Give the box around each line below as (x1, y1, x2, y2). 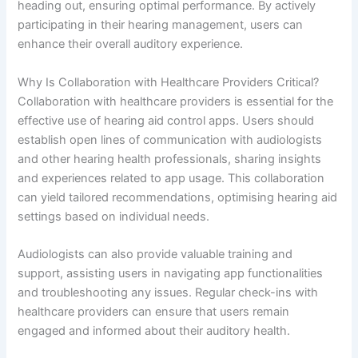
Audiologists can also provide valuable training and (18, 247, 293, 262)
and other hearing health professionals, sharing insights (18, 151, 322, 166)
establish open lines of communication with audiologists (18, 132, 323, 147)
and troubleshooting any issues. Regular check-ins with (18, 285, 319, 300)
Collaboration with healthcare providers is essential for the (18, 93, 334, 109)
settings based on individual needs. (18, 209, 210, 224)
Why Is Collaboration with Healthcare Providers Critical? (18, 74, 320, 89)
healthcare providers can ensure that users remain (18, 304, 290, 320)
